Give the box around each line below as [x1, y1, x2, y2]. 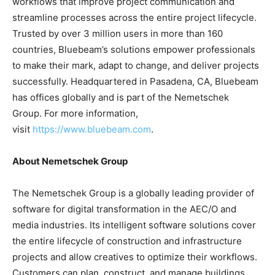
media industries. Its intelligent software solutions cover [12, 219, 256, 231]
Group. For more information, [12, 107, 138, 120]
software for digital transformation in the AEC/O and [12, 203, 236, 215]
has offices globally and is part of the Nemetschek [12, 91, 229, 104]
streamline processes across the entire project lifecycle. [12, 12, 257, 24]
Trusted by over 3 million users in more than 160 [12, 28, 223, 40]
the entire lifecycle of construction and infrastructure [12, 235, 242, 247]
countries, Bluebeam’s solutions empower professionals [12, 44, 255, 56]
